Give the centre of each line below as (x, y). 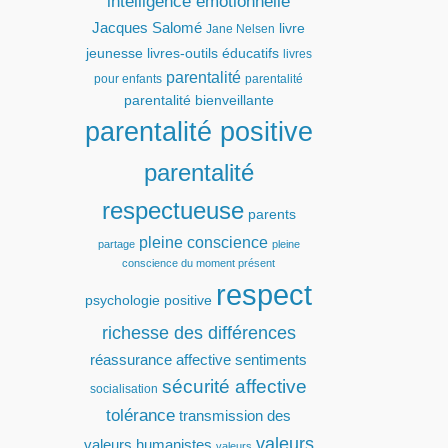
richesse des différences (198, 332)
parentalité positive (198, 132)
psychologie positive (149, 300)
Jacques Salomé (147, 27)
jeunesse (114, 53)
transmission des (235, 415)
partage (116, 244)
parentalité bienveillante (198, 100)
